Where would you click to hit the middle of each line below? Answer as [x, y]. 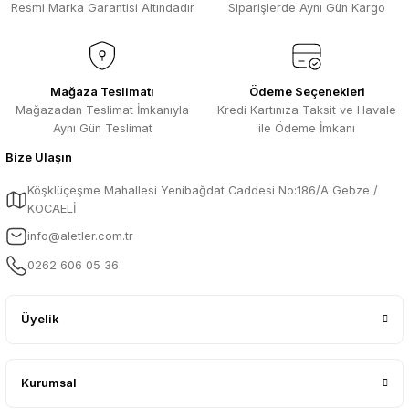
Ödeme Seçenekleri [307, 92]
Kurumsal [49, 383]
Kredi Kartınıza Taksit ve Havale [307, 110]
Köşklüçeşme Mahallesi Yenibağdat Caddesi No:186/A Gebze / [203, 191]
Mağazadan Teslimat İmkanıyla [102, 110]
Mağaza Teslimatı [102, 92]
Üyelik [40, 320]
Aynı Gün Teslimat [102, 129]
